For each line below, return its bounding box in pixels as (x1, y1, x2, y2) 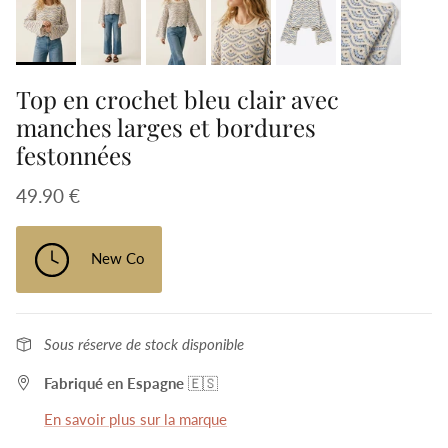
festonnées (16, 139, 132, 171)
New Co (91, 248, 145, 267)
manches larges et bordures (16, 111, 316, 143)
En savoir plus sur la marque (44, 410, 227, 428)
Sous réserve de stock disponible (44, 335, 244, 353)
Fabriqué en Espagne (44, 374, 188, 392)
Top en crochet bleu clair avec (16, 83, 339, 115)
